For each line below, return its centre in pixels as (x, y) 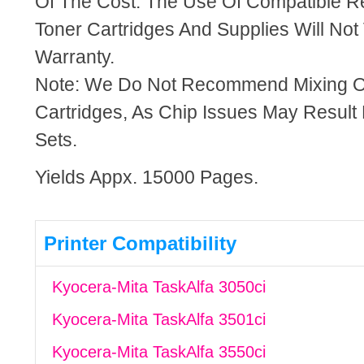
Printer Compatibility (140, 243)
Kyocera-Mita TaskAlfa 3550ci (158, 352)
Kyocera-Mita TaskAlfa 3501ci (158, 319)
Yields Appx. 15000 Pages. (146, 177)
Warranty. (74, 57)
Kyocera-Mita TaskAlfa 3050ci (158, 287)
